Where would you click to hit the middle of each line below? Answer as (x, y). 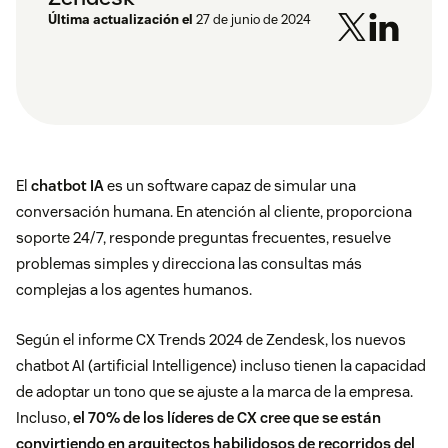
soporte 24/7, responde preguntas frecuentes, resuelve (203, 238)
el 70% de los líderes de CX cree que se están (227, 418)
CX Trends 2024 (189, 340)
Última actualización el (120, 20)
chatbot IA (69, 186)
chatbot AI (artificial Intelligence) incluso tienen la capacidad (221, 366)
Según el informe (76, 340)
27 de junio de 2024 (253, 20)
